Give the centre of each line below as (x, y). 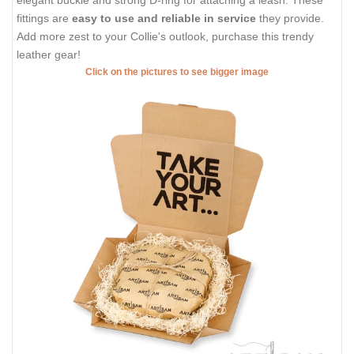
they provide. (292, 18)
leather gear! (49, 54)
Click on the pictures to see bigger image (177, 72)
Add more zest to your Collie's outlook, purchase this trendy (165, 36)
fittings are (44, 18)
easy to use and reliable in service (166, 18)
